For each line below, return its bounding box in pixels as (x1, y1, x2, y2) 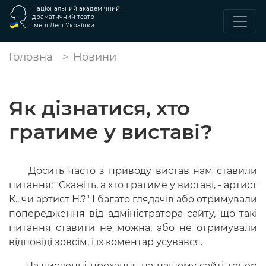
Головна (9, 50, 53, 64)
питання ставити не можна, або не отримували (9, 222, 257, 233)
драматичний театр (32, 13, 94, 21)
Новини (73, 50, 116, 64)
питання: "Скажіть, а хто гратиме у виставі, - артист (9, 179, 257, 191)
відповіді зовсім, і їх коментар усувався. (9, 236, 202, 248)
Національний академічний (32, 5, 120, 12)
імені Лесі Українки (32, 21, 94, 29)
